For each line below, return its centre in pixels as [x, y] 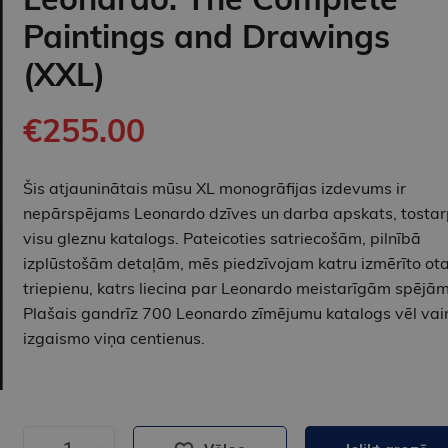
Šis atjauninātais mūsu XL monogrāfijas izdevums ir [214, 188]
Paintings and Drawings [206, 36]
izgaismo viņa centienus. [113, 338]
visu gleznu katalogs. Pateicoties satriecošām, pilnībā [221, 238]
